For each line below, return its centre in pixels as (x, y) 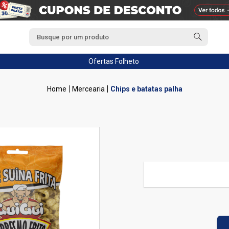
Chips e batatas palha (146, 89)
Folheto (126, 61)
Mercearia (88, 89)
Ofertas (101, 61)
